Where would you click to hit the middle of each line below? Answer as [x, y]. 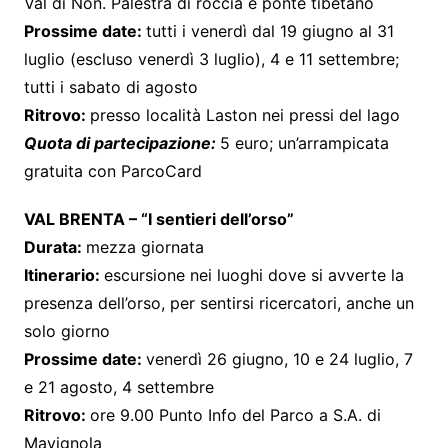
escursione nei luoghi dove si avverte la [253, 274]
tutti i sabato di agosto [110, 86]
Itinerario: [63, 274]
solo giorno [66, 330]
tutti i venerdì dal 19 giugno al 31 [269, 30]
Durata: [54, 246]
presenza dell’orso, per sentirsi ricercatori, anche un [218, 302]
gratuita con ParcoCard [112, 170]
